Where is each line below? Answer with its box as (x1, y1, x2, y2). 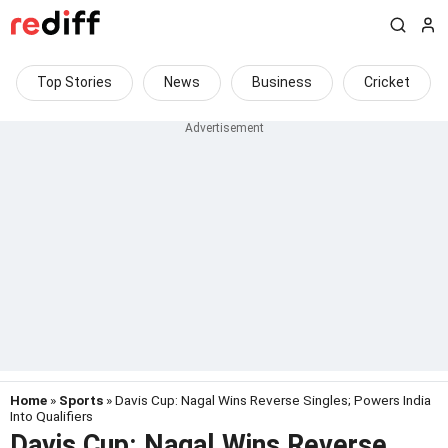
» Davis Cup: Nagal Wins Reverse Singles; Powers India (103, 392, 431, 408)
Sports (59, 392, 103, 408)
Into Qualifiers (10, 408, 93, 424)
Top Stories (37, 74, 112, 90)
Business (252, 74, 312, 90)
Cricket (364, 74, 410, 90)
